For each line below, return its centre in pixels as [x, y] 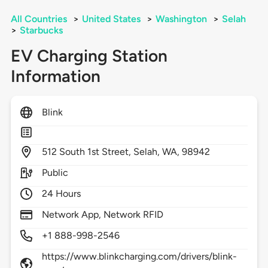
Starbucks [41, 31]
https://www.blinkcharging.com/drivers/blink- [139, 257]
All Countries [39, 19]
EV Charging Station [89, 56]
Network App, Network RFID [103, 215]
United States [111, 19]
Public [55, 173]
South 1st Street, [96, 152]
